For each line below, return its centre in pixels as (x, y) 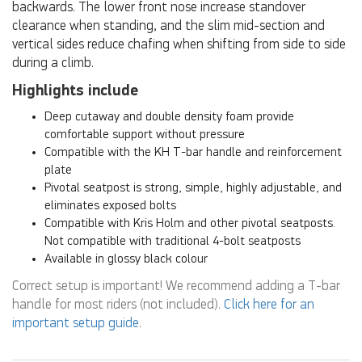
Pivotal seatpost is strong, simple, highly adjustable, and (193, 189)
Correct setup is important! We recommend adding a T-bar (176, 287)
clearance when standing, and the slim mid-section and (168, 27)
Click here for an (269, 305)
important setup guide (76, 324)
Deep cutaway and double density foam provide (169, 118)
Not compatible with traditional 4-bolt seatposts (173, 242)
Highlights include (75, 91)
